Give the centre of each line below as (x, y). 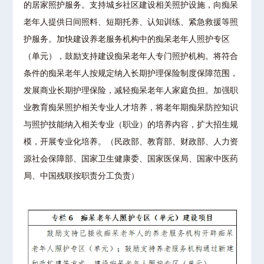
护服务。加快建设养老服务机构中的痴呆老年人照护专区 (127, 39)
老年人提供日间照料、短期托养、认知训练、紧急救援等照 (131, 22)
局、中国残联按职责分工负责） (82, 176)
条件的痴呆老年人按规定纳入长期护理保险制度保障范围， (131, 74)
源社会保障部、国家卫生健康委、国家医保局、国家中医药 (131, 159)
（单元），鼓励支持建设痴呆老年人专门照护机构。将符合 (131, 57)
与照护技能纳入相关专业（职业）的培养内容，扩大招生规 (131, 125)
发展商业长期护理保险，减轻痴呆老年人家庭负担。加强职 (131, 91)
